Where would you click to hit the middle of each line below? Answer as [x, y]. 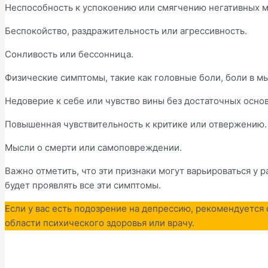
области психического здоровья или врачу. [100, 223]
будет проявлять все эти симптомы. [83, 185]
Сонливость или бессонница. [69, 54]
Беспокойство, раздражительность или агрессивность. [126, 31]
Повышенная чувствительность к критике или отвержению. [136, 124]
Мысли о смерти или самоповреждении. [93, 147]
